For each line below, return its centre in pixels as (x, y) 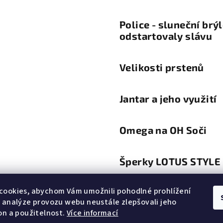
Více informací (93, 213)
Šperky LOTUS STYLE (170, 161)
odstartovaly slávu (166, 36)
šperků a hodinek (161, 204)
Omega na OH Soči (163, 130)
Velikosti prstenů (162, 67)
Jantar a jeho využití (168, 98)
